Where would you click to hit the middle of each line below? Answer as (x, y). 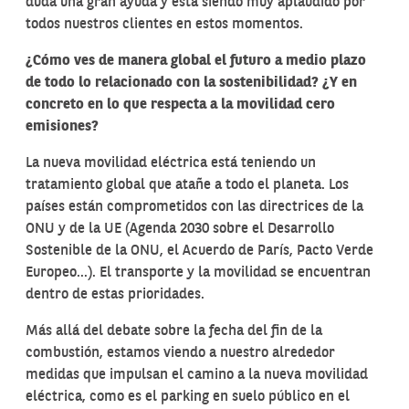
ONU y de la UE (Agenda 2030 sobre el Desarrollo (180, 229)
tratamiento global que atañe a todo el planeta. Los (187, 185)
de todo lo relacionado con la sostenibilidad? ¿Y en (191, 83)
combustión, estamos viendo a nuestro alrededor (180, 353)
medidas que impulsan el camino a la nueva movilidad (197, 375)
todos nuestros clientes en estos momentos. (164, 25)
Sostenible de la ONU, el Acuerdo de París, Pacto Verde (199, 251)
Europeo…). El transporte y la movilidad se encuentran (198, 273)
